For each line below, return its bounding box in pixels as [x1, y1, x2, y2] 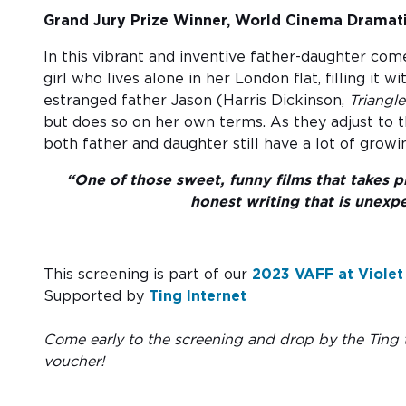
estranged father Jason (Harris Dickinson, [43, 92, 349, 108]
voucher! [43, 353, 104, 369]
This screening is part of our [43, 266, 252, 282]
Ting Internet [149, 288, 246, 304]
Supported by [43, 288, 149, 304]
